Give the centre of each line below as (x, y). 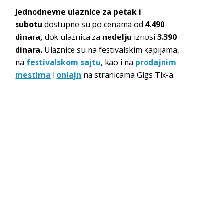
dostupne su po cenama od (95, 24)
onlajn (69, 75)
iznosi (146, 37)
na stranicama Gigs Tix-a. (128, 75)
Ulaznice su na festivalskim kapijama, (111, 49)
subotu (30, 24)
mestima (33, 75)
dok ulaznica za (74, 37)
